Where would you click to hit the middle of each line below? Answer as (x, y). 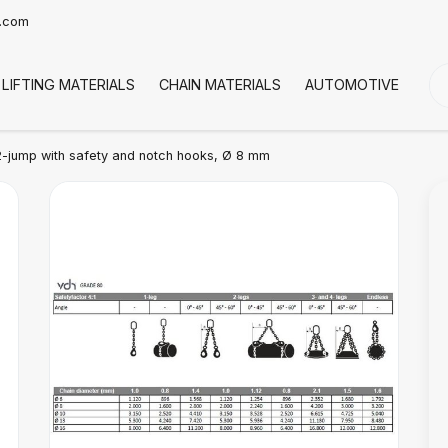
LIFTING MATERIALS (68, 84)
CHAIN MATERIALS (220, 84)
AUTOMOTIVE (352, 84)
